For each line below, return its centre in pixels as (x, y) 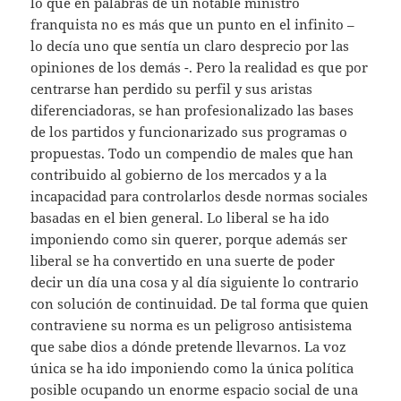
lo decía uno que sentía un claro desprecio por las (190, 45)
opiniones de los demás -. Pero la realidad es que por (200, 67)
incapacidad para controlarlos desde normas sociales (200, 196)
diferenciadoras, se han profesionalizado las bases (192, 110)
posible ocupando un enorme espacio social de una (195, 389)
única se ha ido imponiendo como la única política (192, 367)
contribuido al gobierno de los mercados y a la (179, 174)
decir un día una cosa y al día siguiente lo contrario (195, 282)
